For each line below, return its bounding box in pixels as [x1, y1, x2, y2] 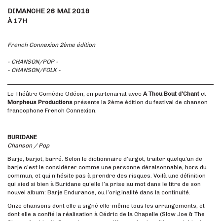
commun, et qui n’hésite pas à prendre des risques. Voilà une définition [7, 172, 206, 179]
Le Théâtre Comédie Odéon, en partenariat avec [7, 90, 143, 97]
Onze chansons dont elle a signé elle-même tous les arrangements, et [7, 202, 205, 209]
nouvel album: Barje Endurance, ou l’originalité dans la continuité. [7, 188, 190, 196]
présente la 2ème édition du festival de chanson [73, 98, 208, 106]
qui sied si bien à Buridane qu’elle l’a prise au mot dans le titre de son [7, 180, 201, 187]
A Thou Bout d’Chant [143, 90, 199, 97]
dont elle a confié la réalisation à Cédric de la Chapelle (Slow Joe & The [7, 210, 205, 218]
